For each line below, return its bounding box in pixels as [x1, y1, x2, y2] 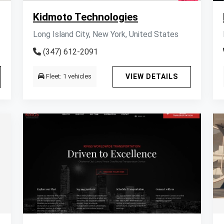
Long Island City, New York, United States [33, 29, 178, 39]
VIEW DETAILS [125, 72, 178, 80]
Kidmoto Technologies [33, 11, 138, 23]
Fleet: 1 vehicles [44, 72, 91, 80]
